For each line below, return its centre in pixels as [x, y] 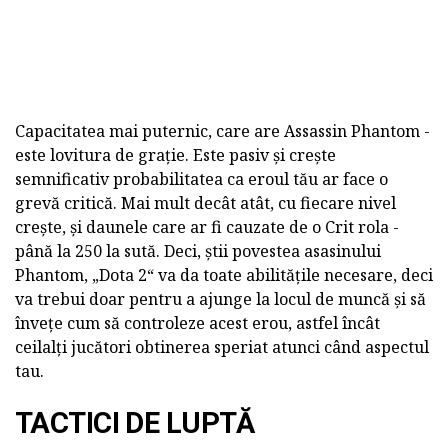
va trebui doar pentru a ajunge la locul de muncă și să [220, 298]
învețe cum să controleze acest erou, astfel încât [197, 322]
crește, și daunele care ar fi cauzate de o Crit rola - [207, 226]
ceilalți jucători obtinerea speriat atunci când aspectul [222, 346]
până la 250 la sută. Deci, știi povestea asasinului [198, 250]
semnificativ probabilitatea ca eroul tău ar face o [201, 178]
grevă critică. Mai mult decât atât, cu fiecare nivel [205, 202]
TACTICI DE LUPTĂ [135, 422]
